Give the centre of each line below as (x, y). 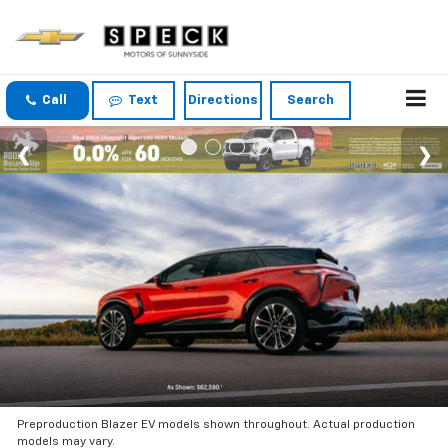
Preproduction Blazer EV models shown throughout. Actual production (216, 425)
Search (310, 101)
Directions (223, 101)
